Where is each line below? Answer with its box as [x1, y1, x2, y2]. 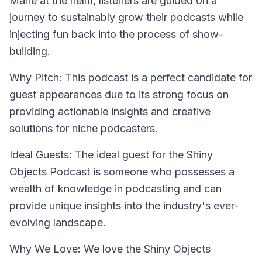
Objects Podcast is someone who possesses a [9, 166, 235, 178]
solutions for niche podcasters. [9, 122, 158, 135]
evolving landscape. [9, 216, 106, 229]
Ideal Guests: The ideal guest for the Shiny [9, 149, 213, 161]
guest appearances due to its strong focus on [9, 88, 229, 101]
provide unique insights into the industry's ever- [9, 199, 239, 212]
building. [9, 45, 50, 57]
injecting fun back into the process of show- [9, 28, 223, 40]
